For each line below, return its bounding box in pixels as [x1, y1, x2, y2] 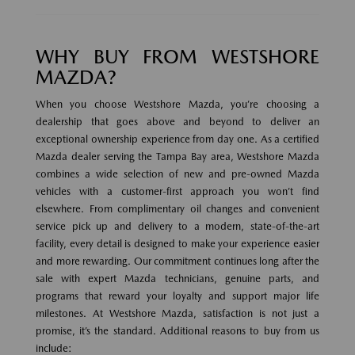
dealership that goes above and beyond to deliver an [36, 115, 319, 128]
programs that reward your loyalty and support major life [36, 289, 319, 302]
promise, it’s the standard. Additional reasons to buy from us [36, 324, 319, 337]
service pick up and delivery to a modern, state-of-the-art [36, 219, 319, 232]
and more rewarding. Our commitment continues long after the [36, 254, 319, 267]
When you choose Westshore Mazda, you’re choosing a [36, 97, 319, 110]
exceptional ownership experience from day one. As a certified [36, 132, 319, 145]
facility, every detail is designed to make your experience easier [36, 237, 319, 250]
